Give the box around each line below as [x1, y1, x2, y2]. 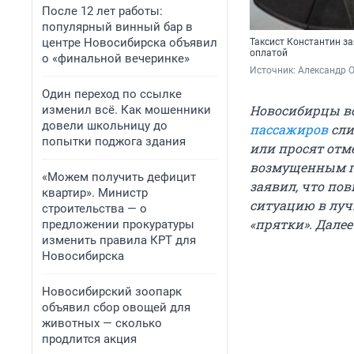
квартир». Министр [42, 186, 148, 200]
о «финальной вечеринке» [42, 51, 190, 66]
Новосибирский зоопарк [42, 284, 182, 299]
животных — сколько [42, 316, 162, 330]
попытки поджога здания [42, 134, 186, 149]
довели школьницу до [42, 119, 168, 133]
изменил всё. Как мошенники [42, 103, 211, 117]
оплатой [250, 47, 288, 59]
